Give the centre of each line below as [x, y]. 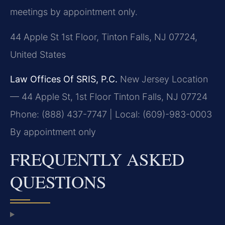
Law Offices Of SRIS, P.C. [64, 79]
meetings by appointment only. [74, 12]
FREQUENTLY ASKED [97, 159]
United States [38, 54]
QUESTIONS [58, 182]
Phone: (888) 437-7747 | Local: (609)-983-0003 [111, 115]
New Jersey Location [163, 79]
